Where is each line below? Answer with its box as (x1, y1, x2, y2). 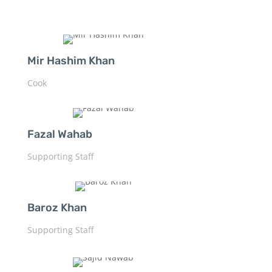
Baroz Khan (27, 200, 87, 214)
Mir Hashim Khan (27, 53, 115, 67)
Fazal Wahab (27, 127, 92, 141)
